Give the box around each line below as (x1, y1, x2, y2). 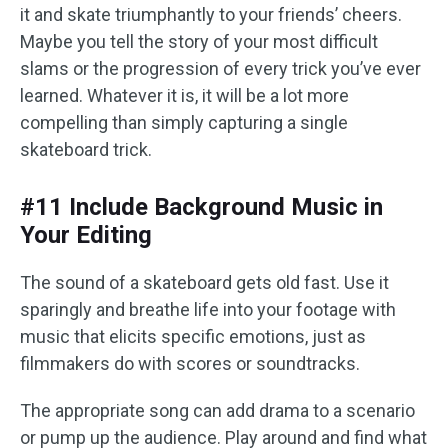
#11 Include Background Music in (20, 193, 383, 222)
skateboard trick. (20, 139, 152, 161)
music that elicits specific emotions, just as (20, 326, 366, 348)
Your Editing (20, 221, 152, 250)
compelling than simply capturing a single (20, 112, 348, 134)
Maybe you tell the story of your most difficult (20, 31, 378, 53)
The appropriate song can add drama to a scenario (20, 400, 415, 422)
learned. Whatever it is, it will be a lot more (20, 85, 349, 107)
